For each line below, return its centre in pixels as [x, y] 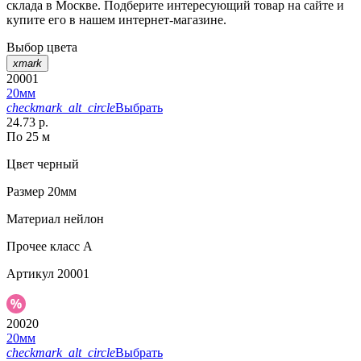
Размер [25, 191]
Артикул [30, 273]
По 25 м [28, 136]
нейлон [82, 218]
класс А [70, 246]
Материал [33, 218]
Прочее [27, 246]
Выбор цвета [42, 47]
